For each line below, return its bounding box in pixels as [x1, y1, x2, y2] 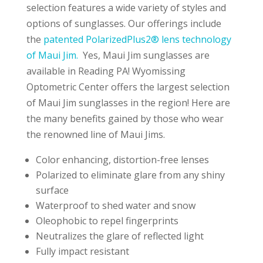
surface [35, 184, 69, 197]
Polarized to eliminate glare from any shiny [35, 168, 225, 181]
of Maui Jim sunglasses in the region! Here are [26, 96, 230, 109]
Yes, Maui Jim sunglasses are [77, 49, 210, 62]
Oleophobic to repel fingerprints [35, 214, 178, 227]
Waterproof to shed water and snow [35, 199, 195, 212]
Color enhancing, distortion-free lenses [35, 153, 209, 166]
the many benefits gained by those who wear [26, 112, 224, 125]
